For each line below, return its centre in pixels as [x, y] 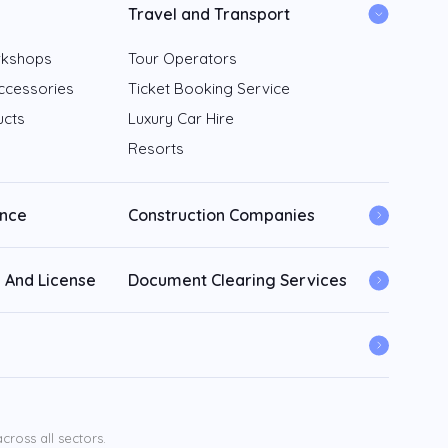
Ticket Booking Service [208, 88]
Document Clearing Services [237, 280]
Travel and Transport [208, 14]
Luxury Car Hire [180, 118]
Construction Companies [221, 215]
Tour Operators [182, 58]
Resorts [155, 148]
